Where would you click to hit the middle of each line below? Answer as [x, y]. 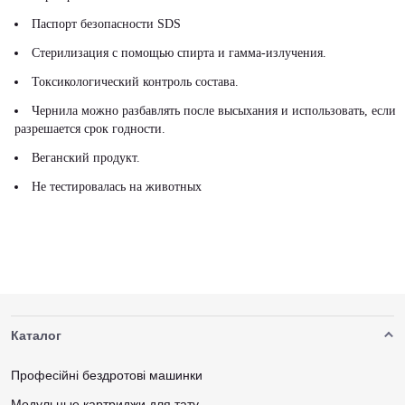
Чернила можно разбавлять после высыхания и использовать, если [214, 111]
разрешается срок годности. [90, 129]
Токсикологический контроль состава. [135, 82]
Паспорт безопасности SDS [106, 24]
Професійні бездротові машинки [107, 375]
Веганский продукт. [86, 158]
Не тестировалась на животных [117, 187]
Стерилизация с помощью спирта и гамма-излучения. [179, 53]
